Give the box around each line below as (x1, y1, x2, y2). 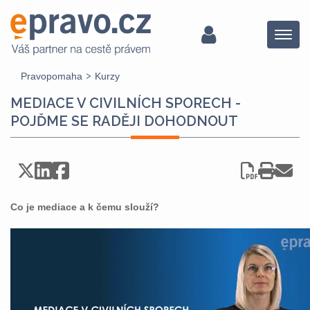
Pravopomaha (21, 71, 82, 82)
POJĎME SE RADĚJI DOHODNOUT (10, 113, 238, 129)
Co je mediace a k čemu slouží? (10, 201, 159, 212)
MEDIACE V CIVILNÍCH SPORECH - (10, 95, 241, 111)
